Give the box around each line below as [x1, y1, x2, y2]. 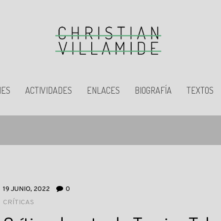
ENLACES [87, 85, 120, 96]
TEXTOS [186, 85, 214, 96]
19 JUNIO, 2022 [3, 185, 50, 193]
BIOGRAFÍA [135, 85, 172, 96]
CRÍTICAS [3, 198, 35, 207]
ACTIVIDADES [25, 85, 72, 96]
